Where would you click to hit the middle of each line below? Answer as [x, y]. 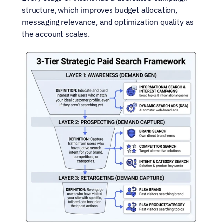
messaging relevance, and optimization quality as [108, 22]
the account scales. [56, 34]
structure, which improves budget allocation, [100, 10]
